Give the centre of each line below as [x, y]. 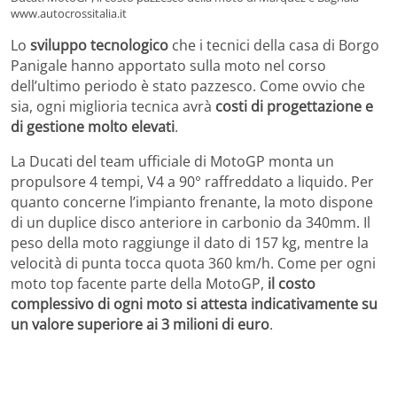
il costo [290, 284]
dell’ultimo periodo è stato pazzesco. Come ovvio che [188, 86]
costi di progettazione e [294, 107]
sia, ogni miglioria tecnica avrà [113, 107]
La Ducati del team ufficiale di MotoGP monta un [172, 162]
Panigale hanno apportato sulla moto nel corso [168, 66]
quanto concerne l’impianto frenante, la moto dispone [192, 202]
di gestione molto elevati [93, 127]
